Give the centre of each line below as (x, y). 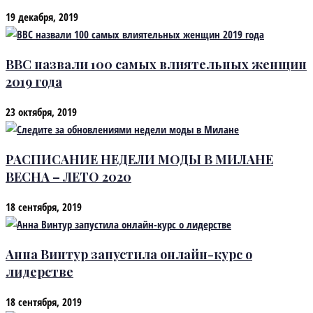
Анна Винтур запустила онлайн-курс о (129, 254)
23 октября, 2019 (41, 111)
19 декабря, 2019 (42, 16)
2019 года (34, 81)
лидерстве (39, 271)
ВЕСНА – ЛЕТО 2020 (68, 176)
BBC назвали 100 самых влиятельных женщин (156, 64)
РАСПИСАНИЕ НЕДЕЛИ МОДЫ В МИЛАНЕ (139, 159)
